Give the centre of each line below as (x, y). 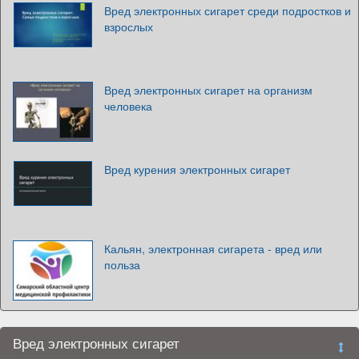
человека (128, 105)
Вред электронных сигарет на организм (208, 89)
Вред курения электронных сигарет (197, 169)
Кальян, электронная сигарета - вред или (213, 248)
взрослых (129, 26)
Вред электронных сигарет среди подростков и (228, 10)
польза (122, 264)
